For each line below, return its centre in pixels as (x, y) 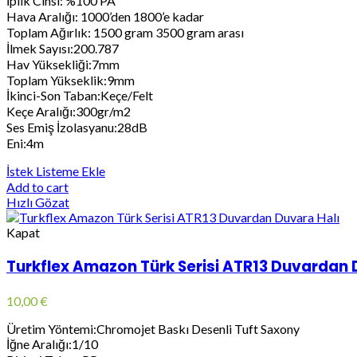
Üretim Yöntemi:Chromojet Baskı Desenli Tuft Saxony (153, 328)
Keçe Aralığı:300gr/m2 (69, 112)
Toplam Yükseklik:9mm (71, 80)
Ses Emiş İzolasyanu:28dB (77, 127)
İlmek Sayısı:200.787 (63, 49)
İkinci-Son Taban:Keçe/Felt (80, 96)
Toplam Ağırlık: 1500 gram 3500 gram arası (125, 33)
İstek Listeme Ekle (56, 171)
